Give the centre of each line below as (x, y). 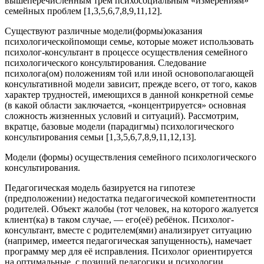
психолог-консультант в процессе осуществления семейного (126, 52)
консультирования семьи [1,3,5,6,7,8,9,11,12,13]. (100, 137)
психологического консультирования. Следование (105, 63)
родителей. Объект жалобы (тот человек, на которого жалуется (131, 209)
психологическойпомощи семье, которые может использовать (129, 42)
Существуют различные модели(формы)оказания (103, 31)
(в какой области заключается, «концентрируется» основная (125, 105)
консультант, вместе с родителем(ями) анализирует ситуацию (128, 230)
